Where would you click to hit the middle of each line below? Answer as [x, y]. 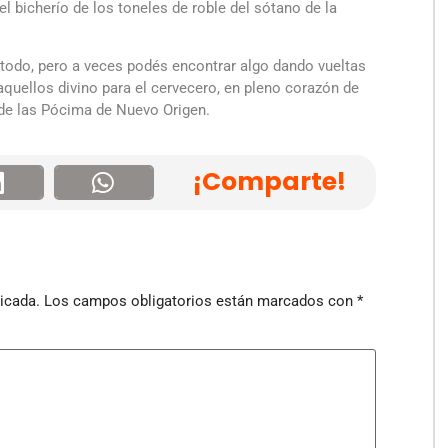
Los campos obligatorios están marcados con [200, 301]
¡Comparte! [269, 182]
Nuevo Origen [161, 110]
